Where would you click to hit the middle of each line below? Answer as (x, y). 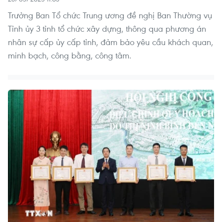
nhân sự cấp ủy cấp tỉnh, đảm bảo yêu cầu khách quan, (111, 42)
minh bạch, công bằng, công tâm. (70, 55)
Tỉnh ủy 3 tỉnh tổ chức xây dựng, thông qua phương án (107, 29)
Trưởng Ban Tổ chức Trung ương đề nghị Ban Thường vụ (110, 15)
